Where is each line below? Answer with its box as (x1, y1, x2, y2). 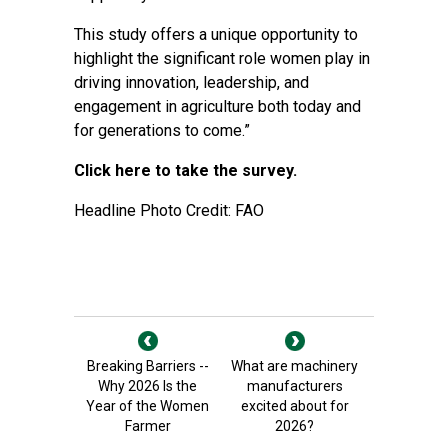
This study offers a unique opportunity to (74, 25, 358, 44)
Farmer (124, 418, 171, 434)
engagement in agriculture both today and (74, 97, 361, 116)
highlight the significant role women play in (74, 49, 370, 68)
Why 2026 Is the (98, 378, 197, 394)
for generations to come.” (74, 121, 250, 140)
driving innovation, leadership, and (74, 73, 309, 92)
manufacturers (246, 378, 343, 394)
